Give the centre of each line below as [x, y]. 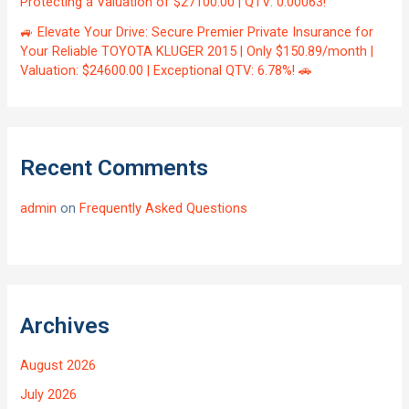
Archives [65, 325]
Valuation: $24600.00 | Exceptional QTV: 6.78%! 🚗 [167, 71]
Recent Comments [115, 168]
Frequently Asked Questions [164, 208]
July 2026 [49, 395]
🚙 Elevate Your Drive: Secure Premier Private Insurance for [197, 32]
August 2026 [58, 366]
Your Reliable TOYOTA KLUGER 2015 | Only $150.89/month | [197, 52]
